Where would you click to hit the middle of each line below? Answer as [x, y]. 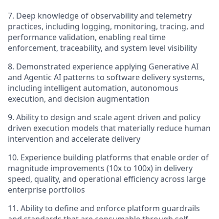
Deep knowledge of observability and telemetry [104, 16]
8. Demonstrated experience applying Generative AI [103, 66]
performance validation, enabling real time [87, 37]
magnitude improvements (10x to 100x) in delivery [100, 168]
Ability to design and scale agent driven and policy [108, 117]
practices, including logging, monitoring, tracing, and [106, 26]
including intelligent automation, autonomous [93, 88]
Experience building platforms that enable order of [115, 157]
